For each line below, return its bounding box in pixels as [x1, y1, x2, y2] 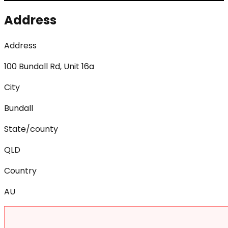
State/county [4, 123, 58, 135]
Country [4, 164, 37, 177]
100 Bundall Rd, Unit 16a [4, 60, 94, 72]
